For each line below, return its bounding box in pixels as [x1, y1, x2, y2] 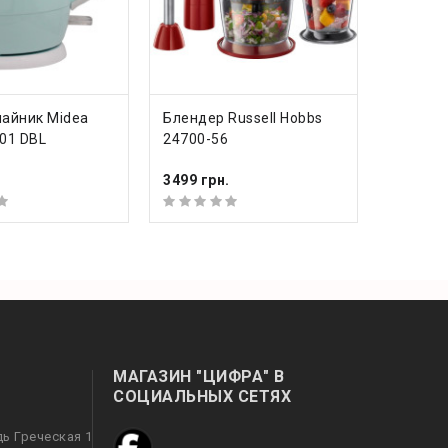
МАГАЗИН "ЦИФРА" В [113, 367, 285, 386]
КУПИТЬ [204, 108, 254, 123]
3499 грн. [163, 171, 230, 188]
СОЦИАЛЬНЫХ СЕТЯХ [113, 387, 292, 406]
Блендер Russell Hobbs [163, 110, 323, 126]
